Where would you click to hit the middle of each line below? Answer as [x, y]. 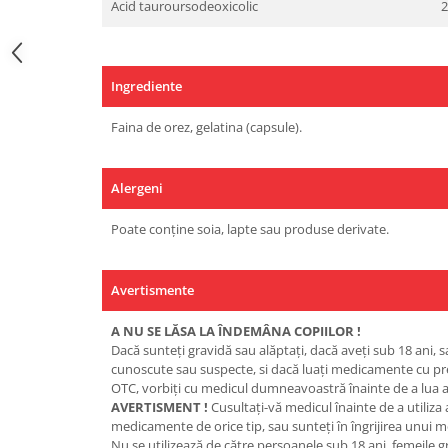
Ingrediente [146, 85]
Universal [46, 37]
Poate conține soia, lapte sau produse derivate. [250, 228]
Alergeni [137, 187]
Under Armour [63, 11]
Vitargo [38, 63]
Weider [39, 89]
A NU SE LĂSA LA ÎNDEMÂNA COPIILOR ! [236, 330]
